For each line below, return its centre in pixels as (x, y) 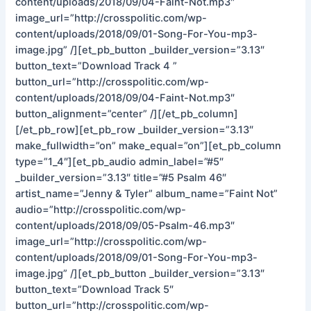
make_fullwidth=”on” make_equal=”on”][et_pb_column (149, 145)
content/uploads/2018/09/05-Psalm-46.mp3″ (125, 225)
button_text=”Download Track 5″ (95, 289)
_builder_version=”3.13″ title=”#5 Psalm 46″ (121, 177)
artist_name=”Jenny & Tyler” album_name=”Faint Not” (147, 193)
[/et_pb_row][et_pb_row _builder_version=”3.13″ (135, 129)
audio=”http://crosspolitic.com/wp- (101, 209)
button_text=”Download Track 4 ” (96, 66)
